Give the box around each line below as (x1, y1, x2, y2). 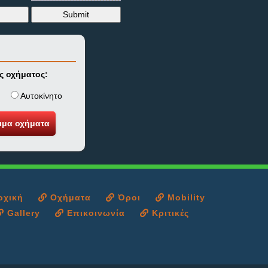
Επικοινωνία (64, 208, 125, 218)
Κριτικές (149, 208, 189, 218)
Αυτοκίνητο (18, 91, 62, 100)
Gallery (4, 208, 40, 218)
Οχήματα (47, 193, 91, 202)
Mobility (165, 193, 205, 202)
